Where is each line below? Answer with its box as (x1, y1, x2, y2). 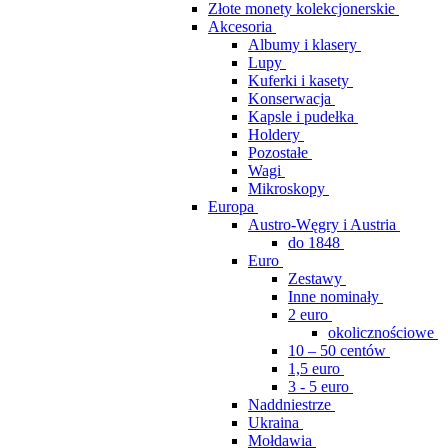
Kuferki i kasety (248, 72, 349, 89)
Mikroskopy (248, 180, 325, 197)
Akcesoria (208, 18, 272, 35)
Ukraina (248, 414, 299, 431)
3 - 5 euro (288, 378, 349, 395)
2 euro (288, 306, 328, 323)
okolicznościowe (328, 324, 434, 341)
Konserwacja (248, 90, 331, 107)
